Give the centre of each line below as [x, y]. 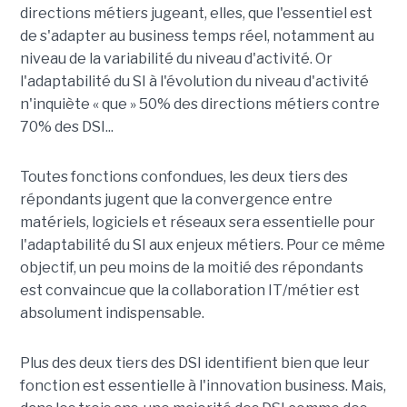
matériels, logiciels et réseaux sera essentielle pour [197, 223]
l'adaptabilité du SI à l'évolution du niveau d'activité [194, 82]
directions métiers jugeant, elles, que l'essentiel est [196, 14]
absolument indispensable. [112, 313]
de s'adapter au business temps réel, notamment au [197, 36]
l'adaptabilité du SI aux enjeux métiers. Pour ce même [202, 245]
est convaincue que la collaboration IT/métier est [189, 291]
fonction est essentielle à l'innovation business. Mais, [203, 386]
